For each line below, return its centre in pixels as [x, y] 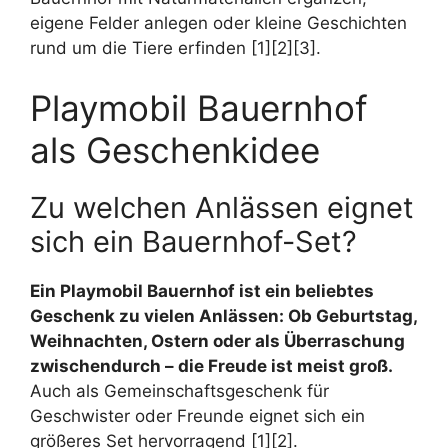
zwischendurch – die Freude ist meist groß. [211, 365]
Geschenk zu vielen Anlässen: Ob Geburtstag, [223, 315]
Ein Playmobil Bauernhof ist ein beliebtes [202, 290]
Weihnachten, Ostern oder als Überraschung [217, 340]
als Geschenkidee [175, 149]
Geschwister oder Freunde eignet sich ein [197, 415]
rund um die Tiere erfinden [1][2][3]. [175, 48]
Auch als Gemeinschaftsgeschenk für [179, 390]
